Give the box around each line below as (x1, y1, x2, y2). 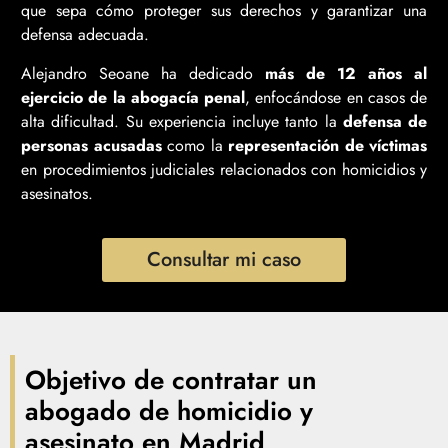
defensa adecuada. (21, 23, 149, 47)
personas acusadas (21, 133, 162, 157)
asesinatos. (21, 181, 93, 205)
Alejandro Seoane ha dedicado (21, 61, 265, 85)
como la (161, 133, 228, 157)
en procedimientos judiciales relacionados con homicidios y (21, 157, 427, 181)
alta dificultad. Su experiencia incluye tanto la (21, 109, 343, 133)
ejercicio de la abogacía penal (21, 85, 245, 109)
